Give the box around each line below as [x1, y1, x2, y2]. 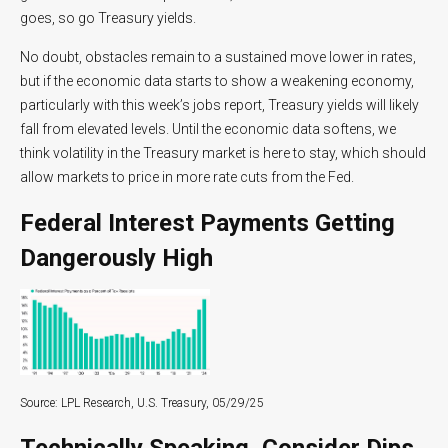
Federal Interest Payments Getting [20, 208, 395, 237]
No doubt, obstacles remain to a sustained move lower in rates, [20, 48, 416, 65]
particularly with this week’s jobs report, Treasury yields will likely [20, 96, 419, 113]
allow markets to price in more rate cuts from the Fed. [20, 168, 354, 185]
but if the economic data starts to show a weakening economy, [20, 72, 414, 89]
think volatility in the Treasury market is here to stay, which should [20, 144, 426, 161]
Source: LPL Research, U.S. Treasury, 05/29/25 [20, 395, 264, 410]
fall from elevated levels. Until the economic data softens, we [20, 120, 396, 137]
